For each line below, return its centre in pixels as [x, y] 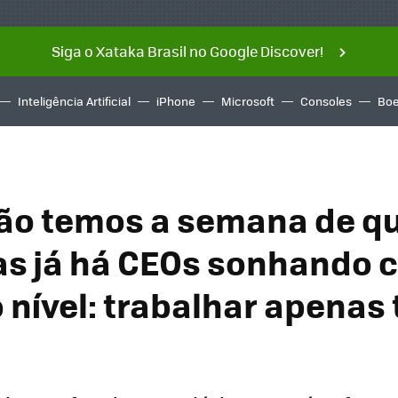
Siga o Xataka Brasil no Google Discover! [187, 51]
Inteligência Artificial [74, 101]
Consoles [326, 101]
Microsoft [248, 101]
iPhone [176, 101]
